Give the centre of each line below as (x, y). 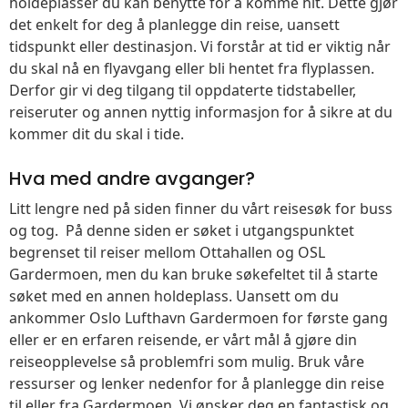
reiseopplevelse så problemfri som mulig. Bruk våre (187, 362)
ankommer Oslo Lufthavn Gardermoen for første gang (199, 318)
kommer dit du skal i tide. (97, 134)
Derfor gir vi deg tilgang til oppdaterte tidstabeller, (183, 90)
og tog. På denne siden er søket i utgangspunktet (182, 230)
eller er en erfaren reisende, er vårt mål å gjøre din (183, 340)
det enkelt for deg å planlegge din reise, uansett (174, 25)
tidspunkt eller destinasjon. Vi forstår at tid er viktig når (200, 46)
